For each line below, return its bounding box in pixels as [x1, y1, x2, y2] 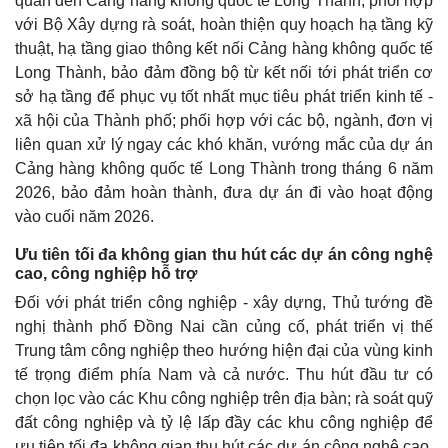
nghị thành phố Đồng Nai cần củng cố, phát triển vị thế [15, 318, 433, 336]
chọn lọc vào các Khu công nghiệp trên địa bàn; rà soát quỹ [15, 390, 433, 408]
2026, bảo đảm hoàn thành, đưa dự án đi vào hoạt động [15, 184, 433, 202]
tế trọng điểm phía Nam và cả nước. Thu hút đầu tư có [15, 366, 433, 384]
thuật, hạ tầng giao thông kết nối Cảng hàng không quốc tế [15, 40, 433, 58]
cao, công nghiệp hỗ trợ [15, 265, 197, 283]
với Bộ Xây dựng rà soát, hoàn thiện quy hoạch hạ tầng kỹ [15, 16, 433, 34]
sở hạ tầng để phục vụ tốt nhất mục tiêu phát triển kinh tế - [15, 88, 433, 106]
